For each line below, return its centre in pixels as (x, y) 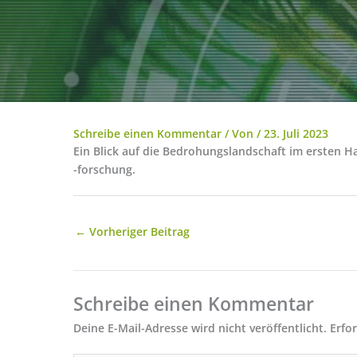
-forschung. (104, 169)
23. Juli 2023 (296, 133)
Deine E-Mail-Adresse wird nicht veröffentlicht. (200, 328)
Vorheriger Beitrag (138, 231)
